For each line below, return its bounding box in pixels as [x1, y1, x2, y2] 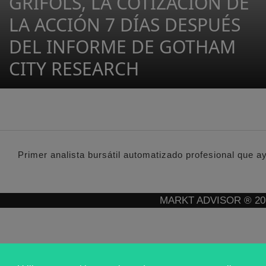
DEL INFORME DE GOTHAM [9, 34, 236, 59]
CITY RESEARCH [9, 56, 139, 81]
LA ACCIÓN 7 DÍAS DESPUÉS [9, 12, 240, 37]
